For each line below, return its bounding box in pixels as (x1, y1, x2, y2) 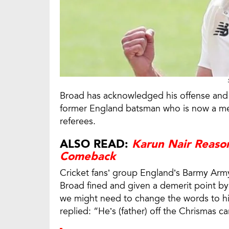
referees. (60, 114, 98, 127)
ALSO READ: (60, 136, 132, 152)
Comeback (60, 148, 116, 164)
